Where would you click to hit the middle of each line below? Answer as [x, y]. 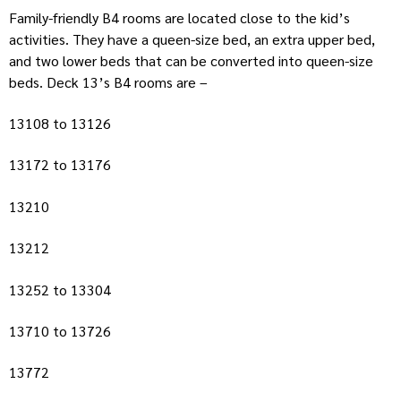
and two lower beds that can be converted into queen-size [191, 60]
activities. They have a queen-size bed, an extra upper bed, [192, 38]
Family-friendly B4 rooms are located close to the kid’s [179, 17]
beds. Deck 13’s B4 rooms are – [110, 81]
